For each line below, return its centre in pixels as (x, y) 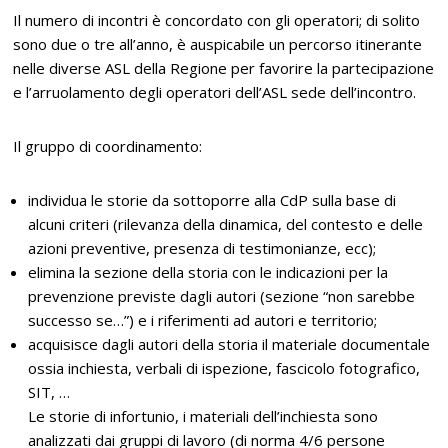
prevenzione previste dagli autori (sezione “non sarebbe (222, 295)
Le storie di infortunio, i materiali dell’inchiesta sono (203, 415)
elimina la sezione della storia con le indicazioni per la (208, 271)
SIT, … (49, 391)
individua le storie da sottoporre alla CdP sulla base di (212, 199)
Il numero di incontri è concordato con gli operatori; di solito (217, 19)
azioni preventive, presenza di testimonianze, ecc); (202, 247)
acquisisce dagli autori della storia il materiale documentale (229, 343)
